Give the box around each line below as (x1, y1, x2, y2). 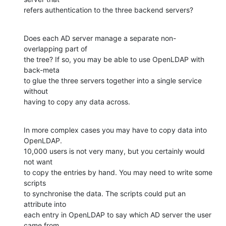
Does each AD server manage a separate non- (24, 34, 176, 43)
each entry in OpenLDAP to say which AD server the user (24, 210, 211, 219)
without (24, 87, 48, 96)
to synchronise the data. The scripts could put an (24, 189, 186, 198)
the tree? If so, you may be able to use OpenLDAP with (24, 55, 204, 64)
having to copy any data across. (24, 97, 130, 106)
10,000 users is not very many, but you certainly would (24, 147, 205, 156)
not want (24, 157, 52, 166)
